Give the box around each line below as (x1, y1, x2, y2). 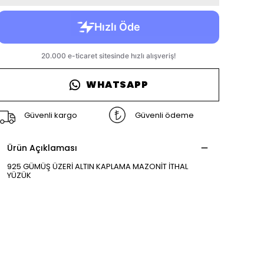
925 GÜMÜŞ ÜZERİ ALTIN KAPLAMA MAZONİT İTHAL (7, 161, 188, 173)
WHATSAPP (86, 78, 148, 92)
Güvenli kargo (24, 109, 77, 121)
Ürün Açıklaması (7, 142, 77, 154)
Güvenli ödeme (135, 109, 194, 121)
